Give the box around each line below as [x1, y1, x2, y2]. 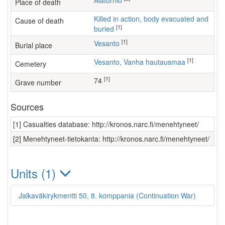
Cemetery [15, 59, 46, 69]
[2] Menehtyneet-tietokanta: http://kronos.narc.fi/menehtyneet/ [13, 134, 209, 144]
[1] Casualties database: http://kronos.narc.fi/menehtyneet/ [13, 119, 199, 129]
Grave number [15, 77, 61, 87]
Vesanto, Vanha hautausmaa [98, 57, 185, 67]
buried [94, 24, 114, 34]
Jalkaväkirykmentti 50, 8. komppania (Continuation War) [19, 190, 196, 200]
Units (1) [11, 164, 59, 182]
